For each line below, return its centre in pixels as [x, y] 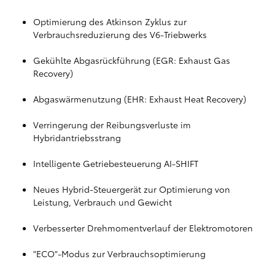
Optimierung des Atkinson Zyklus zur [110, 21]
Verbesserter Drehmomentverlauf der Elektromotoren [143, 228]
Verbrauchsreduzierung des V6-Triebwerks [120, 34]
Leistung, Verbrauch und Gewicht [103, 202]
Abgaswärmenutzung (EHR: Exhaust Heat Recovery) [140, 99]
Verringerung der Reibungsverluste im [112, 125]
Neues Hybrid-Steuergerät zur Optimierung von [132, 189]
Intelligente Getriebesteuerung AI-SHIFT [116, 163]
